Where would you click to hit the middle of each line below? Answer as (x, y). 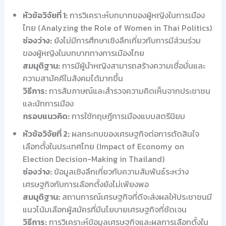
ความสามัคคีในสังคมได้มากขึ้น (73, 78)
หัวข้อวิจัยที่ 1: (45, 15)
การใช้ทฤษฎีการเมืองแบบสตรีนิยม (127, 116)
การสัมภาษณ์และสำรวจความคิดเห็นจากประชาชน (128, 91)
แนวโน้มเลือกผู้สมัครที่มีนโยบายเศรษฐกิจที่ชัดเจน (104, 209)
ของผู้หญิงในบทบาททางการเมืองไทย (83, 53)
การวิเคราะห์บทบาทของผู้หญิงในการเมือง (136, 15)
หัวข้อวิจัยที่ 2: (46, 133)
